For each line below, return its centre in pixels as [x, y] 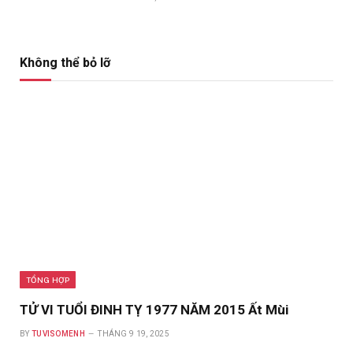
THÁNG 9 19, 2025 [134, 334]
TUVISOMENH [58, 334]
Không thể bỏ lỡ [65, 63]
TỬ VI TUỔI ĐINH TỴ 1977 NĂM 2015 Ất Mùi [154, 310]
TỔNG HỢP [48, 280]
